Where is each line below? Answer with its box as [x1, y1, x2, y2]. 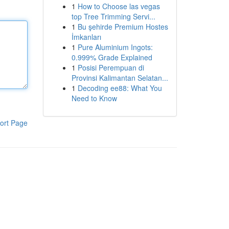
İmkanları [71, 32, 101, 42]
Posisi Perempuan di [77, 62, 144, 73]
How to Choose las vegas [77, 1, 160, 11]
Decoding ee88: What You [77, 83, 162, 93]
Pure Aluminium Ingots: [77, 42, 153, 52]
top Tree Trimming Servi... [71, 11, 155, 21]
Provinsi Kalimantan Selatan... [71, 73, 168, 83]
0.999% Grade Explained [71, 52, 152, 62]
